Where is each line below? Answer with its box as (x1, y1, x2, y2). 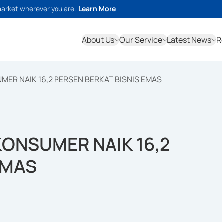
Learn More (78, 4, 116, 13)
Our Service (119, 34, 162, 45)
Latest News (167, 34, 211, 45)
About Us (82, 34, 114, 45)
